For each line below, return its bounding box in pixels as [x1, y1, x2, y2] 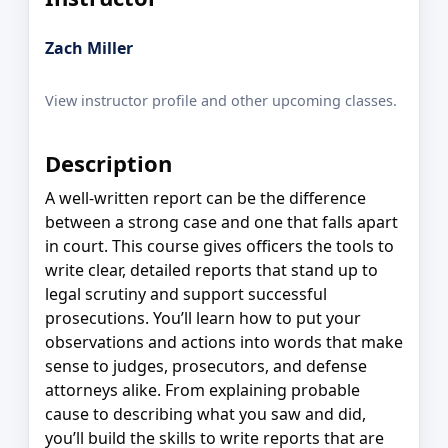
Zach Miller [45, 36, 133, 59]
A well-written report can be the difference [45, 187, 366, 210]
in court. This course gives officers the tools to [45, 235, 394, 258]
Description [45, 147, 172, 178]
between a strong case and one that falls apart [45, 211, 398, 234]
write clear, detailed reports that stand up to [45, 259, 378, 282]
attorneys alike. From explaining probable [45, 379, 360, 402]
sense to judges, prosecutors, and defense [45, 355, 367, 378]
